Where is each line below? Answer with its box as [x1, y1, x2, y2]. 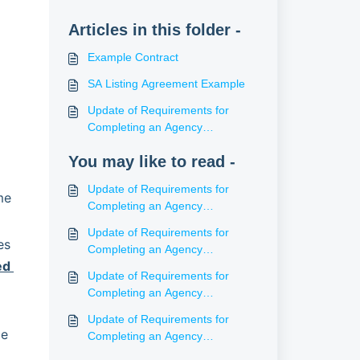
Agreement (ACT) [87, 260, 178, 272]
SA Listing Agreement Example [87, 77, 245, 90]
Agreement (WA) [87, 216, 172, 229]
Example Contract [87, 51, 178, 63]
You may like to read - [67, 153, 235, 170]
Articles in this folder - [67, 21, 241, 39]
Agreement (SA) [87, 137, 170, 150]
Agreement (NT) [87, 303, 170, 316]
